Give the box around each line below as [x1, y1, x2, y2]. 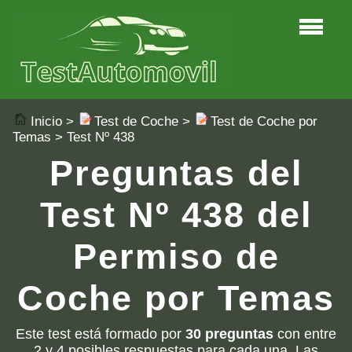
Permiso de [72, 236, 280, 276]
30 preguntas [185, 325, 273, 342]
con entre [273, 325, 336, 342]
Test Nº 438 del [39, 194, 313, 234]
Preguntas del [49, 152, 303, 192]
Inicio [31, 114, 62, 129]
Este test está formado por [16, 325, 185, 342]
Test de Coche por [211, 114, 317, 129]
